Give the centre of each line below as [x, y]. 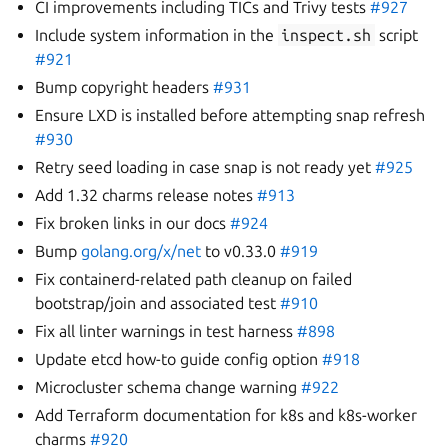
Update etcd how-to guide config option [179, 359]
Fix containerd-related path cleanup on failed [194, 279]
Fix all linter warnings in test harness [166, 331]
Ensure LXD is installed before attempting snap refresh [230, 115]
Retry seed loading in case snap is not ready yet [205, 167]
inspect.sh [326, 35]
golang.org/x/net [141, 251]
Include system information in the [157, 35]
